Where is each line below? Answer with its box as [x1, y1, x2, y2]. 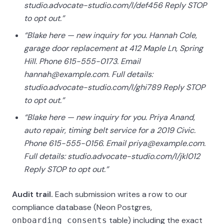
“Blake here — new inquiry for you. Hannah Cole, [24, 30, 197, 40]
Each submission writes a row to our [53, 189, 187, 199]
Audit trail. [12, 189, 53, 199]
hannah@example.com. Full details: [24, 69, 153, 79]
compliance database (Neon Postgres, [12, 202, 152, 212]
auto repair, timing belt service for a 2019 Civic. [24, 125, 195, 135]
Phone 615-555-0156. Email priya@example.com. [24, 138, 205, 148]
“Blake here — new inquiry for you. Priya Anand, [24, 112, 195, 122]
